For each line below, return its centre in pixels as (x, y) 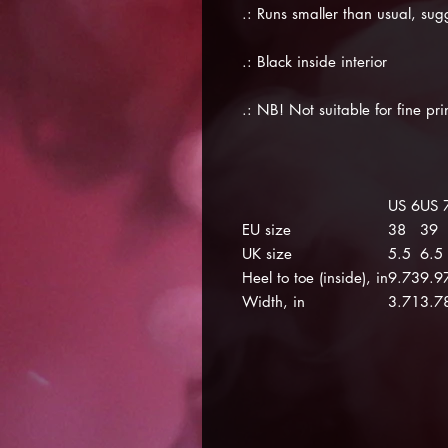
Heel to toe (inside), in (315, 277)
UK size (267, 253)
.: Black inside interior (314, 61)
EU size (266, 229)
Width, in (273, 301)
